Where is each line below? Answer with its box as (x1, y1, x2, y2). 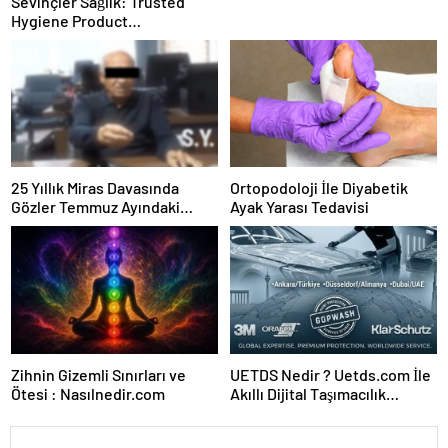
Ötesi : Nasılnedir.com (11, 383, 165, 403)
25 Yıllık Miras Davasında (11, 178, 179, 198)
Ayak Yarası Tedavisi (230, 197, 369, 217)
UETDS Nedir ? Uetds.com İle (230, 364, 431, 384)
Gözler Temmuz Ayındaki (11, 197, 180, 217)
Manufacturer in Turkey (11, 30, 173, 49)
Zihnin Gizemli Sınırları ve (11, 364, 186, 384)
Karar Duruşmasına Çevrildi (11, 216, 199, 236)
